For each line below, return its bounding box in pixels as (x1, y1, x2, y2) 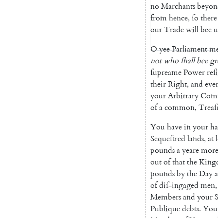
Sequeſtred (150, 133, 185, 144)
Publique (150, 203, 180, 214)
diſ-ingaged (159, 180, 199, 190)
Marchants (161, 1, 195, 11)
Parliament (172, 44, 207, 54)
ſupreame (150, 67, 182, 77)
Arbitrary (168, 91, 199, 101)
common (164, 102, 195, 112)
